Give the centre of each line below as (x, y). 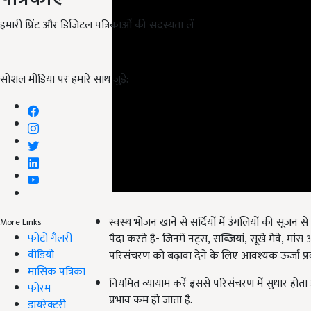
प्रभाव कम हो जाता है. (151, 284)
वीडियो (41, 255)
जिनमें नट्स (185, 223)
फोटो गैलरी (50, 238)
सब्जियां (229, 223)
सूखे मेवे (266, 223)
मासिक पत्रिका (57, 271)
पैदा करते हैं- (134, 223)
